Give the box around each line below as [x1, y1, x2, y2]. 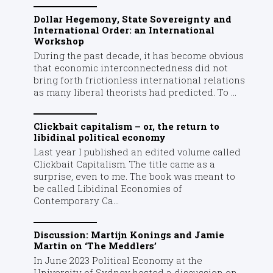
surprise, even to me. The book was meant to [33, 169, 235, 182]
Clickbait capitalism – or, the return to [33, 119, 219, 132]
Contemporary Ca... [33, 194, 119, 207]
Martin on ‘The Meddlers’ [33, 239, 157, 252]
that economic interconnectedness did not [33, 61, 228, 74]
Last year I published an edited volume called [33, 145, 241, 158]
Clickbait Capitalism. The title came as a [33, 157, 215, 170]
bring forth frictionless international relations [33, 73, 245, 86]
